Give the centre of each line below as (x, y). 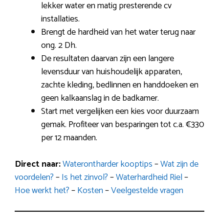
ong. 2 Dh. (59, 45)
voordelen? (34, 177)
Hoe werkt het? (42, 190)
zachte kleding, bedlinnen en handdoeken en (120, 85)
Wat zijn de (179, 164)
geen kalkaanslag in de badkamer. (100, 98)
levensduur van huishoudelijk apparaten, (111, 72)
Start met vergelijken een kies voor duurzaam (120, 111)
